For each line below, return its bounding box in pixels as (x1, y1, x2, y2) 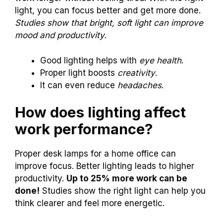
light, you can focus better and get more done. (15, 5, 201, 16)
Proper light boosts (40, 67, 117, 78)
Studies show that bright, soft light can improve (15, 18, 203, 28)
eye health (139, 55, 181, 65)
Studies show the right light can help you (40, 186, 206, 196)
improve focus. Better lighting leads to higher (15, 161, 194, 171)
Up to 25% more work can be (66, 173, 187, 184)
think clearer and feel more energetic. (15, 198, 165, 209)
